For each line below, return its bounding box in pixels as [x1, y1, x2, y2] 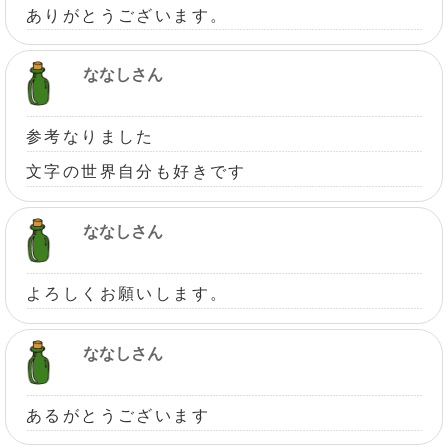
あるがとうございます [26, 406, 210, 424]
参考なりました [26, 128, 155, 146]
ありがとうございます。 [26, 6, 229, 24]
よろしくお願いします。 [26, 285, 229, 303]
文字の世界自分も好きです [26, 163, 247, 181]
